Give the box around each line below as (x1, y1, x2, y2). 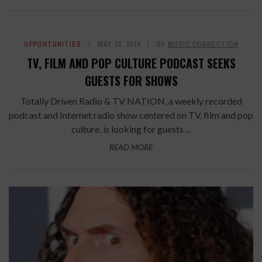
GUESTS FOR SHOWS (84, 72, 178, 89)
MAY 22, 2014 (97, 40, 140, 49)
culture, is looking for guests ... (71, 123, 191, 135)
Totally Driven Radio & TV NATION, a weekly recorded (20, 95, 242, 106)
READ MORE (109, 142, 153, 152)
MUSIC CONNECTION (167, 40, 239, 49)
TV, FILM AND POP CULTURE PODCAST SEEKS (26, 54, 236, 72)
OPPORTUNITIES (23, 40, 81, 49)
